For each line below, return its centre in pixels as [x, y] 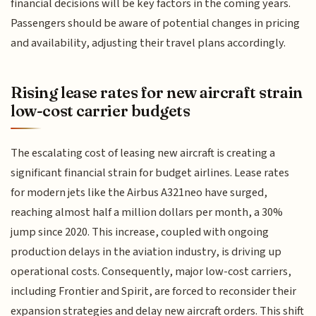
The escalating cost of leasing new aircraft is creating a [143, 153]
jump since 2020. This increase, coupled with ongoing [140, 232]
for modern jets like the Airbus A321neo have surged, [139, 193]
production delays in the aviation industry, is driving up [146, 252]
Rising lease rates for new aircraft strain [157, 92]
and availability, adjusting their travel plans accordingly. [148, 43]
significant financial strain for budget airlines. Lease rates [150, 173]
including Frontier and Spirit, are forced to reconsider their [154, 292]
